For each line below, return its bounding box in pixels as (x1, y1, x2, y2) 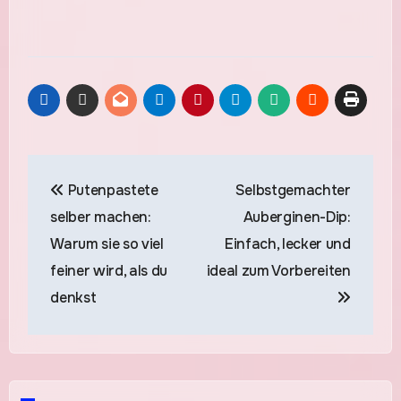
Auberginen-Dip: (243, 208, 351, 227)
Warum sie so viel (50, 235, 164, 254)
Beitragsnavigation (26, 150, 284, 192)
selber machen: (50, 208, 151, 227)
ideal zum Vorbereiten (206, 261, 351, 281)
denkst (50, 288, 97, 308)
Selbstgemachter (235, 181, 351, 200)
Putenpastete (64, 181, 158, 200)
